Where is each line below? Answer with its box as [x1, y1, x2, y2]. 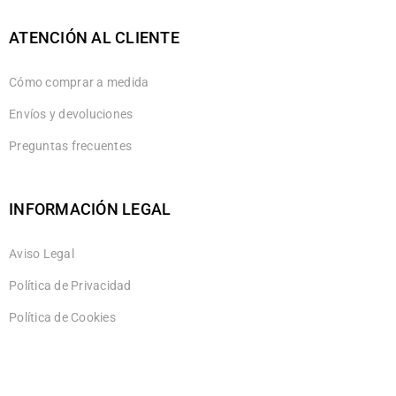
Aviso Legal [9, 246, 74, 261]
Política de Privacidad [9, 278, 132, 293]
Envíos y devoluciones [9, 106, 133, 121]
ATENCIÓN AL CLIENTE [9, 27, 179, 47]
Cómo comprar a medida [9, 74, 149, 89]
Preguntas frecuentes [9, 138, 132, 153]
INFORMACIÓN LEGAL [9, 199, 171, 218]
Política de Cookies [9, 309, 116, 324]
